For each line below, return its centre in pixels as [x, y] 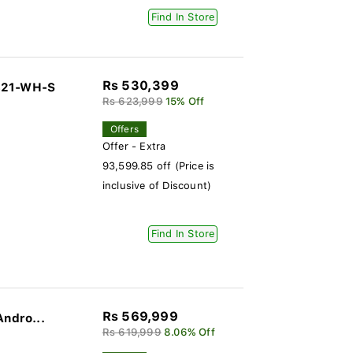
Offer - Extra [134, 146]
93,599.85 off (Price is [158, 166]
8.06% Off [189, 332]
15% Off [185, 101]
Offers [124, 129]
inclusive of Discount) [157, 186]
